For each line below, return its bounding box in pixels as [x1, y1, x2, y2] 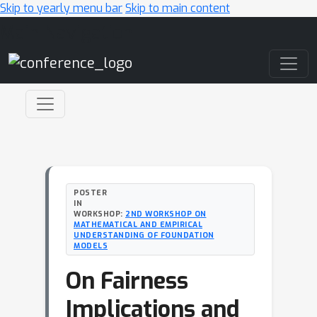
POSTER [74, 188, 107, 197]
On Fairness [66, 266, 188, 296]
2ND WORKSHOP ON [125, 209, 207, 219]
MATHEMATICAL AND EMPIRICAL [74, 219, 202, 229]
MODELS [74, 241, 108, 250]
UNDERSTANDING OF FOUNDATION [74, 230, 214, 240]
